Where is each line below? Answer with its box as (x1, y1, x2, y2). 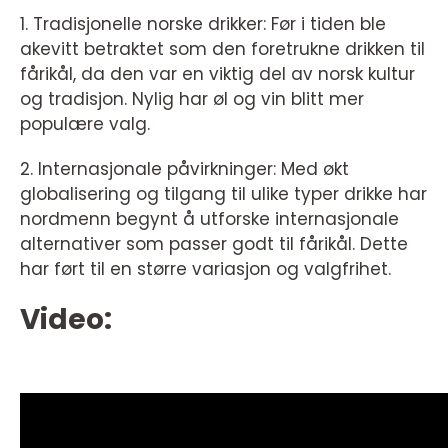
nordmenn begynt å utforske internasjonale (20, 206, 399, 231)
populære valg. (20, 111, 150, 136)
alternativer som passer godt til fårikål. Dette (20, 231, 408, 256)
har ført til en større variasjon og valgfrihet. (20, 256, 391, 281)
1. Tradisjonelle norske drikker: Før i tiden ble (20, 11, 386, 36)
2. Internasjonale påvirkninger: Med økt (20, 156, 349, 181)
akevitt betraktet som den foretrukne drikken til (20, 36, 425, 61)
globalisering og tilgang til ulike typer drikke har (20, 181, 427, 206)
